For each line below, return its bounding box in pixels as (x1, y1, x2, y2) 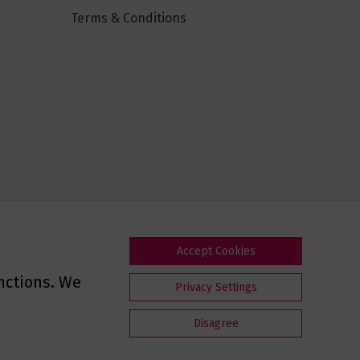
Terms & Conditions (71, 10, 186, 27)
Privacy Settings (174, 280, 257, 294)
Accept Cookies (176, 244, 256, 258)
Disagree (193, 317, 239, 330)
